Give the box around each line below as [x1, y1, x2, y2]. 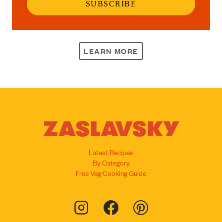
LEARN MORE [84, 46, 138, 56]
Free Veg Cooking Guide [76, 167, 146, 178]
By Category [92, 157, 130, 167]
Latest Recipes [89, 146, 133, 157]
